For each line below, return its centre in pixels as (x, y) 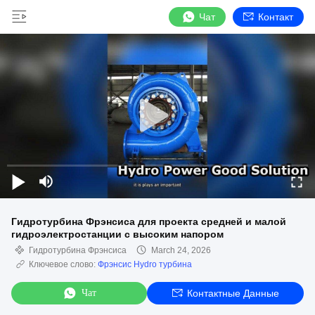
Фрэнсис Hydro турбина (145, 264)
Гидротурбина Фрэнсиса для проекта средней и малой (149, 221)
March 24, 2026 (181, 250)
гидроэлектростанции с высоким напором (117, 234)
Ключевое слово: (63, 264)
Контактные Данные (233, 293)
